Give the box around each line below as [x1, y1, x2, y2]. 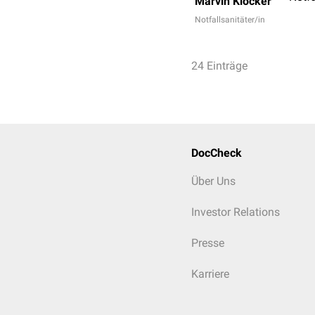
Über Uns [191, 174, 236, 188]
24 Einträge [191, 59, 247, 72]
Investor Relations [191, 205, 280, 219]
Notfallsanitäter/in [195, 15, 265, 25]
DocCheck [191, 146, 242, 160]
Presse [191, 236, 224, 250]
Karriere [191, 267, 229, 281]
